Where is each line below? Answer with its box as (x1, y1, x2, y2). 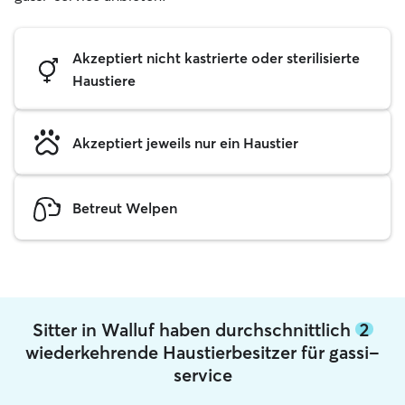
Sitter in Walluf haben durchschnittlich (32, 317, 355, 341)
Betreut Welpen (72, 198, 177, 217)
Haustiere (72, 71, 136, 89)
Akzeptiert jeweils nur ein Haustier (72, 133, 298, 152)
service (173, 363, 232, 386)
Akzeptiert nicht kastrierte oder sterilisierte (72, 49, 360, 67)
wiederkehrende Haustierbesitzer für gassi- (25, 340, 380, 363)
